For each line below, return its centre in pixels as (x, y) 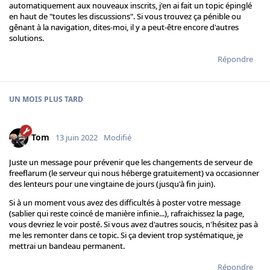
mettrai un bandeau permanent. (67, 246)
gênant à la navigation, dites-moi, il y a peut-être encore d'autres (124, 27)
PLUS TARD (63, 99)
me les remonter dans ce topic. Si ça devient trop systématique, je (126, 235)
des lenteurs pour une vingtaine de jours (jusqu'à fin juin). (112, 184)
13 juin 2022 (77, 137)
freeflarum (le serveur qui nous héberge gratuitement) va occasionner (134, 173)
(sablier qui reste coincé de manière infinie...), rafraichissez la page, (127, 214)
